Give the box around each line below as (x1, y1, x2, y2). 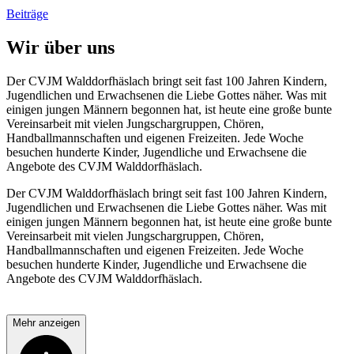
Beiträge (6, 6, 48, 21)
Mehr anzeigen (13, 316, 80, 329)
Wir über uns (6, 36, 115, 58)
